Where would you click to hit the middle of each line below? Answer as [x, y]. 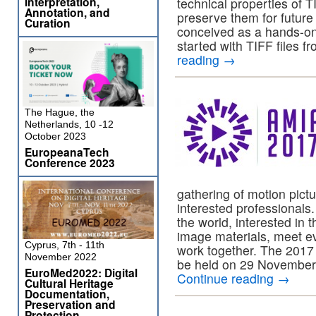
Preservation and [70, 304]
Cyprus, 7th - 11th [65, 245]
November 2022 [61, 257]
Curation [48, 23]
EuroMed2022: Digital [81, 273]
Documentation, [67, 294]
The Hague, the [60, 112]
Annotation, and [67, 12]
